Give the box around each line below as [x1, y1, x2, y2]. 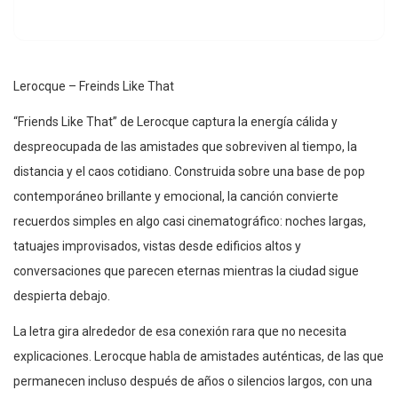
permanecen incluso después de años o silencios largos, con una [13, 373, 372, 388]
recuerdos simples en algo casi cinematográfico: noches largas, [13, 213, 366, 228]
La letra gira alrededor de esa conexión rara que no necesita [13, 323, 346, 338]
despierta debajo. [13, 288, 110, 303]
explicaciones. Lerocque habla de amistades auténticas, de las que [13, 348, 384, 363]
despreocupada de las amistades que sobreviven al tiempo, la [13, 139, 357, 154]
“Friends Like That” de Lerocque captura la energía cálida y [13, 114, 338, 129]
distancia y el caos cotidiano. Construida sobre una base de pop [13, 163, 365, 179]
